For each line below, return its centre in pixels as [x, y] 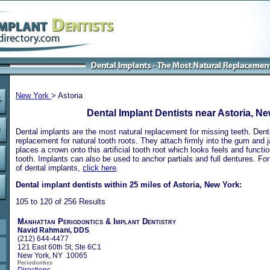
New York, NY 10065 [52, 255]
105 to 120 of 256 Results [61, 201]
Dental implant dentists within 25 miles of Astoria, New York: [129, 184]
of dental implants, [49, 168]
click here [99, 168]
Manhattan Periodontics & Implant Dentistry [97, 221]
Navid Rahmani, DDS [53, 230]
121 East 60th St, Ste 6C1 [59, 247]
